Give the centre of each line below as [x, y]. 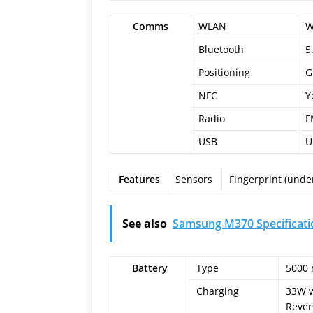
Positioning [224, 72]
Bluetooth [221, 49]
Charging [218, 291]
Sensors [194, 179]
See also [145, 224]
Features [139, 179]
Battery [150, 268]
